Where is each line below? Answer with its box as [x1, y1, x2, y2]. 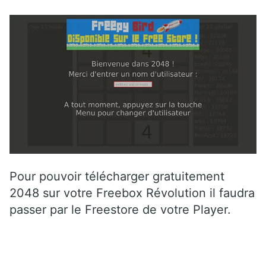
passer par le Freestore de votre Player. [9, 202, 231, 217]
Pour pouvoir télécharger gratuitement [9, 169, 224, 184]
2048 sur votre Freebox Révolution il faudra [9, 186, 255, 201]
